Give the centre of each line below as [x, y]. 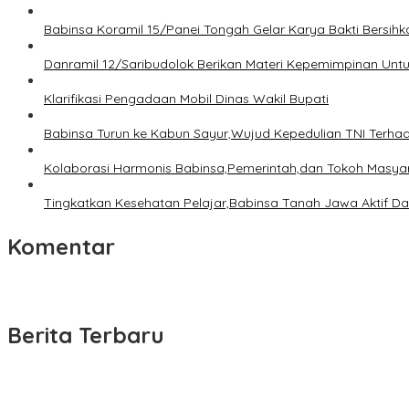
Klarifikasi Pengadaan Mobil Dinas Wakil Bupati [186, 99]
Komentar [61, 247]
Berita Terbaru [86, 336]
